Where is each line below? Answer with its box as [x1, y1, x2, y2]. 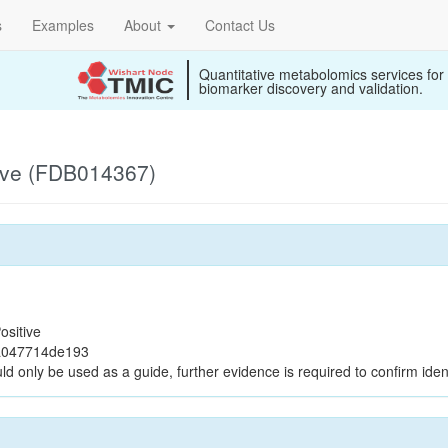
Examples [32, 15, 94, 35]
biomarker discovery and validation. [199, 78, 423, 98]
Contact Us [205, 15, 275, 35]
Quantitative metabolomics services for [199, 64, 444, 84]
